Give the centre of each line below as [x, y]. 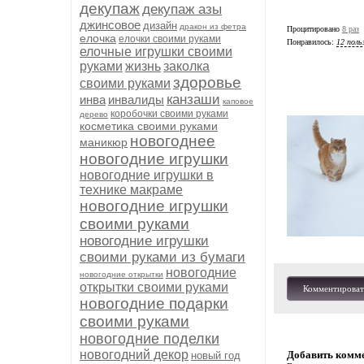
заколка [186, 66]
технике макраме [131, 190]
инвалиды [136, 100]
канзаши [193, 100]
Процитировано [314, 29]
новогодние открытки [121, 274]
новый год [216, 355]
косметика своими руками [149, 126]
